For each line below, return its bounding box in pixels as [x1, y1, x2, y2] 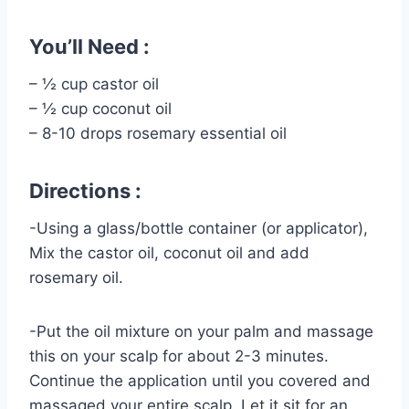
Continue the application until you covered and [29, 371, 371, 390]
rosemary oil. [29, 267, 123, 287]
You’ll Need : [29, 34, 150, 58]
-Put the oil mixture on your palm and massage [29, 321, 373, 341]
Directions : [29, 178, 142, 203]
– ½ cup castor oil [29, 74, 159, 93]
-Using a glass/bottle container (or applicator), [29, 218, 368, 237]
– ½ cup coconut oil [29, 99, 172, 118]
